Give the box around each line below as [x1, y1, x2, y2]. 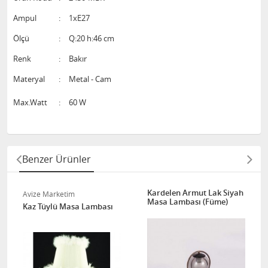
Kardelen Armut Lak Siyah [147, 187, 243, 198]
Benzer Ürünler [22, 153, 91, 166]
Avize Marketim [23, 189, 75, 199]
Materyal [13, 74, 47, 84]
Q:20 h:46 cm [69, 33, 114, 44]
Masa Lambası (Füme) [147, 196, 228, 207]
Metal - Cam [69, 74, 111, 84]
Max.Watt [13, 97, 47, 108]
